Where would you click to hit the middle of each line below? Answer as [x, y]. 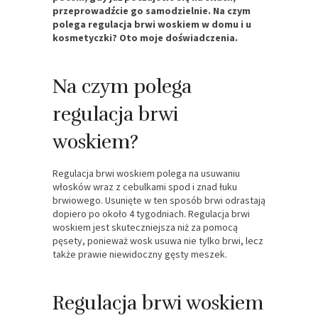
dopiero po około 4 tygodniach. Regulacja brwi [151, 213]
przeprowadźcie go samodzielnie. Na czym [152, 10]
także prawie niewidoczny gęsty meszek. [140, 254]
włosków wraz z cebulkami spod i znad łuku [145, 186]
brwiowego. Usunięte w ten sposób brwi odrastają [159, 200]
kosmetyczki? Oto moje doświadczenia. [145, 37]
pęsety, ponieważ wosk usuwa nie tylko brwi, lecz [158, 240]
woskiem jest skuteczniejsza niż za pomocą [145, 227]
